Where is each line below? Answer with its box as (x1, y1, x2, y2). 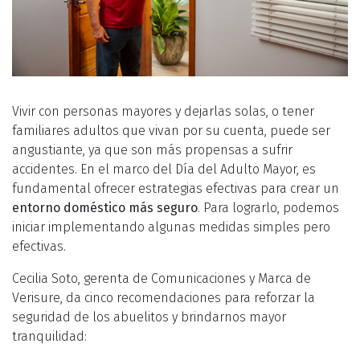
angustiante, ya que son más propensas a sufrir (12, 141, 292, 157)
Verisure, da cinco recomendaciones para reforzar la (12, 289, 315, 305)
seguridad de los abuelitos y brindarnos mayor (12, 309, 286, 325)
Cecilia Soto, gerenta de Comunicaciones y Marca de (12, 270, 311, 286)
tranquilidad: (12, 328, 87, 344)
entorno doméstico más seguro (12, 199, 198, 215)
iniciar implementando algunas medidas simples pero (12, 219, 330, 235)
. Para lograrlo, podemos (198, 199, 339, 215)
